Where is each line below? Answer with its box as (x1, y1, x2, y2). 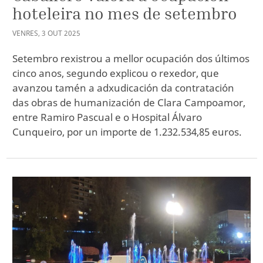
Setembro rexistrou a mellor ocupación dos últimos (12, 52, 249, 66)
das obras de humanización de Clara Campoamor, (12, 96, 245, 110)
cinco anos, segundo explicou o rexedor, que (12, 66, 219, 80)
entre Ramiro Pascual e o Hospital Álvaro (12, 110, 202, 124)
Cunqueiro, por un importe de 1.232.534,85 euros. (12, 125, 242, 139)
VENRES (12, 28, 38, 39)
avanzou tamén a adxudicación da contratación (12, 81, 234, 95)
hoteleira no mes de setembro (12, 3, 237, 23)
